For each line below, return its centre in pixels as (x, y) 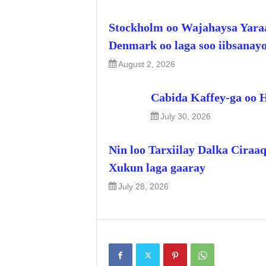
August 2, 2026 (146, 64)
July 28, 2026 (143, 186)
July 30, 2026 (185, 116)
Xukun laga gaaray (157, 167)
